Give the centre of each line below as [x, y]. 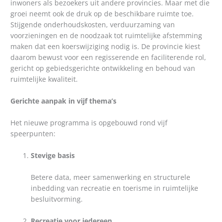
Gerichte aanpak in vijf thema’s [64, 101]
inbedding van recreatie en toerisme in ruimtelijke [115, 188]
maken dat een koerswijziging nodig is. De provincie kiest [106, 47]
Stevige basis [53, 155]
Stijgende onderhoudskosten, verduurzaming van [93, 25]
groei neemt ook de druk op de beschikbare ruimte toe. [102, 14]
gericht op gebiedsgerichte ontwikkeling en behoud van [103, 68]
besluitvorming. [57, 199]
